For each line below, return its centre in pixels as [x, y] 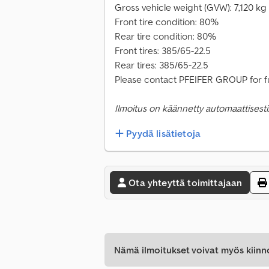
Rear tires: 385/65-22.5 [162, 65]
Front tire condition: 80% [167, 22]
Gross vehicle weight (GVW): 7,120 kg [191, 8]
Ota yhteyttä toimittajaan [186, 183]
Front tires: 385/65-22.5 [163, 51]
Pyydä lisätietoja [164, 134]
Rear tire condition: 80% [165, 36]
